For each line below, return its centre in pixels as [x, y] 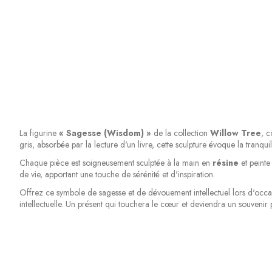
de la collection [180, 133]
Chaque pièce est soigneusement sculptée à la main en [116, 162]
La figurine [39, 133]
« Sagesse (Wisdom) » [105, 133]
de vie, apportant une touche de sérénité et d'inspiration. [117, 174]
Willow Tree [235, 133]
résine [225, 162]
